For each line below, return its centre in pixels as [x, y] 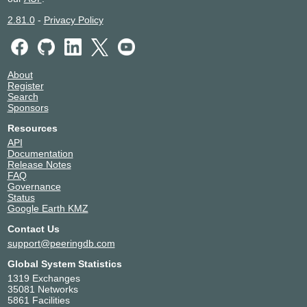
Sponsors [28, 107]
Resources [32, 128]
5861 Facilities [38, 300]
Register [25, 85]
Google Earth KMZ [48, 208]
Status [21, 197]
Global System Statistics [64, 263]
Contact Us [33, 229]
